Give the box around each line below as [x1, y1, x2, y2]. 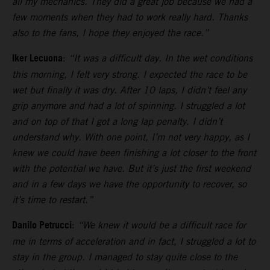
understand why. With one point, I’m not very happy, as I [12, 131, 250, 143]
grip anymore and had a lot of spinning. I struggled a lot [12, 99, 245, 111]
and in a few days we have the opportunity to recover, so [12, 178, 246, 190]
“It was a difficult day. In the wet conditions [69, 52, 253, 64]
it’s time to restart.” [12, 193, 93, 206]
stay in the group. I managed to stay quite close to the [12, 251, 237, 263]
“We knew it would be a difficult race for [78, 219, 246, 231]
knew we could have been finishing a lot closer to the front [12, 146, 256, 159]
